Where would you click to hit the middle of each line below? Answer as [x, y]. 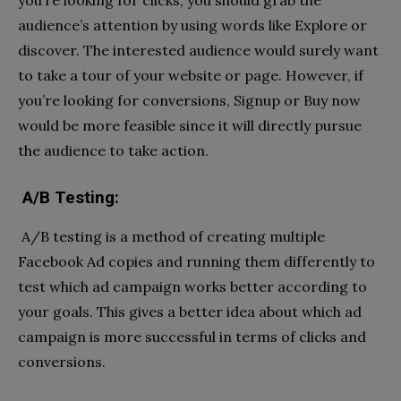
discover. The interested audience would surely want [198, 51]
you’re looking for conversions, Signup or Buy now [189, 101]
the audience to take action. [113, 151]
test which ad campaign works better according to [192, 287]
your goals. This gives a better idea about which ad [190, 312]
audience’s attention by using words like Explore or [192, 26]
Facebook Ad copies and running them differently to [196, 262]
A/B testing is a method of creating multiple [173, 237]
